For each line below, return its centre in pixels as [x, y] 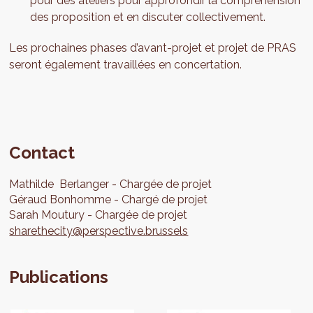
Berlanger [85, 184]
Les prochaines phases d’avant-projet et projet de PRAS [153, 48]
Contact [42, 153]
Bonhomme [81, 200]
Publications [59, 277]
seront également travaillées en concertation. [126, 65]
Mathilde [33, 184]
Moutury [63, 215]
